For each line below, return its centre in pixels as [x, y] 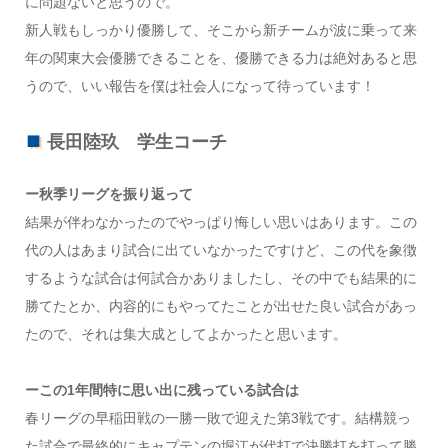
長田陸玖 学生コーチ [136, 141]
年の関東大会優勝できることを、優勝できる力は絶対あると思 [220, 57]
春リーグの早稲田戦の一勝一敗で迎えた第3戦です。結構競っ [217, 418]
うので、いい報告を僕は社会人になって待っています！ [199, 85]
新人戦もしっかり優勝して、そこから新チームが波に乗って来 [220, 29]
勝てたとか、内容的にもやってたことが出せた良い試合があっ [220, 306]
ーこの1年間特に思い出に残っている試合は [161, 390]
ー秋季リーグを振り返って [108, 194]
